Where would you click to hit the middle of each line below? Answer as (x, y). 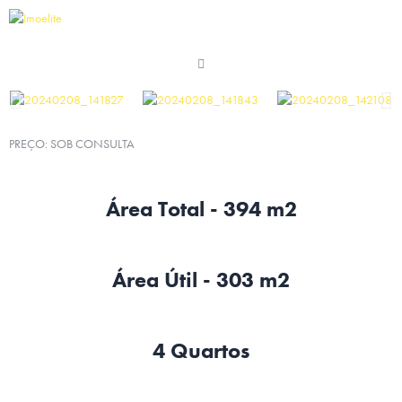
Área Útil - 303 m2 (201, 280)
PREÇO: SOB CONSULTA (72, 144)
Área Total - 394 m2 (201, 209)
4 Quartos (201, 350)
